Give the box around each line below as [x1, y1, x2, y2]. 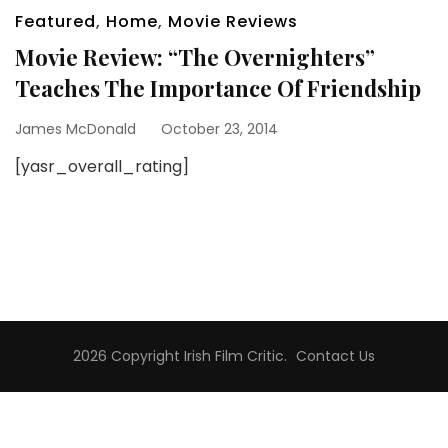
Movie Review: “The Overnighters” [15, 42, 375, 72]
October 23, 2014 [161, 119, 278, 139]
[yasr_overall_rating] [15, 155, 189, 178]
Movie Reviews [168, 10, 298, 33]
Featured [15, 10, 96, 33]
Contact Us [296, 346, 375, 366]
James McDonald [15, 119, 136, 139]
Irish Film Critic [184, 346, 284, 366]
